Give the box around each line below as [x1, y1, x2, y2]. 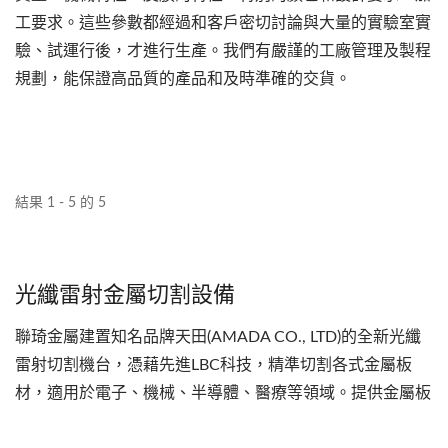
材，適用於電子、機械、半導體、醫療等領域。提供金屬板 [15, 385, 431, 402]
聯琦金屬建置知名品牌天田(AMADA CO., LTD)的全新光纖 [15, 329, 421, 346]
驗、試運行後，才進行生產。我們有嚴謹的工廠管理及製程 [15, 43, 431, 60]
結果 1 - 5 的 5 [15, 196, 106, 211]
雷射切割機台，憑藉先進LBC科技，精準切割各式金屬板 [15, 357, 412, 374]
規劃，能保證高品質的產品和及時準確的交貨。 [15, 71, 351, 88]
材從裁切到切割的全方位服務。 [15, 413, 239, 430]
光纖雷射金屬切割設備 [15, 278, 235, 309]
